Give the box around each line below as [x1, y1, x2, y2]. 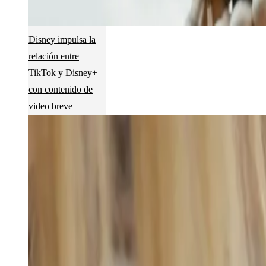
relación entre [28, 51, 79, 61]
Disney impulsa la [28, 34, 96, 45]
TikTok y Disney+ [28, 68, 97, 78]
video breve [28, 101, 72, 111]
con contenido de [28, 84, 93, 94]
